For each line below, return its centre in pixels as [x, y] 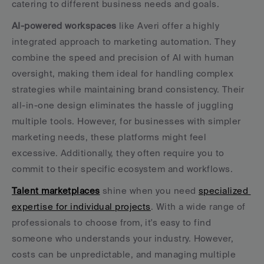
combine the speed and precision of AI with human [123, 57]
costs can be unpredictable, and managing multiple [124, 254]
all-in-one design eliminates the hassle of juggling [123, 105]
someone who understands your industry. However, [123, 238]
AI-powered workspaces [64, 26]
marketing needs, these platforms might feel [109, 137]
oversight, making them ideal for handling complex [123, 73]
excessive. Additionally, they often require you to [118, 153]
